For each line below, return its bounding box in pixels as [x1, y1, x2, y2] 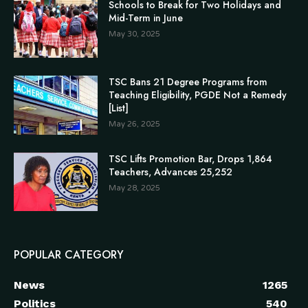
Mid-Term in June [109, 11, 184, 25]
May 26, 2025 [109, 119, 161, 129]
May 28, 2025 [109, 183, 161, 192]
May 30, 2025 [109, 30, 161, 39]
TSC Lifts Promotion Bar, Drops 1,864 [109, 151, 273, 166]
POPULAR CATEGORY [14, 247, 124, 263]
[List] [109, 100, 129, 115]
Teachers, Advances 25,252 [109, 164, 233, 179]
